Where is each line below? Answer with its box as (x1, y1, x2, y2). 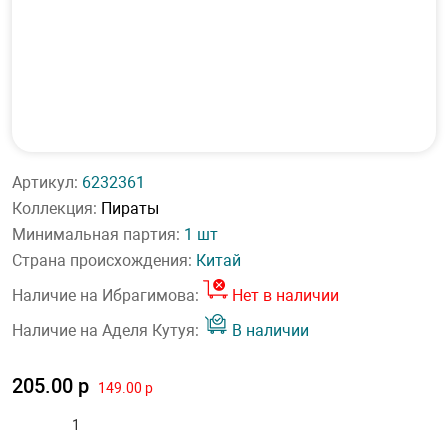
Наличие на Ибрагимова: (12, 286, 203, 305)
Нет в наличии (228, 286, 339, 305)
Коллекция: (12, 199, 101, 218)
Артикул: (12, 173, 82, 192)
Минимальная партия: (12, 225, 184, 244)
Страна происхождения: (12, 251, 196, 270)
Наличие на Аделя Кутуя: (12, 321, 203, 340)
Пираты (101, 199, 159, 218)
